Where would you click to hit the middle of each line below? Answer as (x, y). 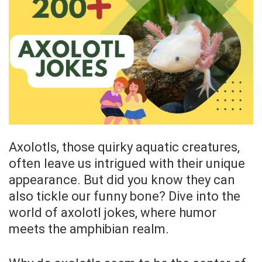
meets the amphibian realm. (89, 229)
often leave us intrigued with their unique (127, 163)
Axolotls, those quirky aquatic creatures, (124, 147)
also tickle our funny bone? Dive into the (125, 196)
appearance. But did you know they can (122, 180)
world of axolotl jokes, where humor (113, 212)
